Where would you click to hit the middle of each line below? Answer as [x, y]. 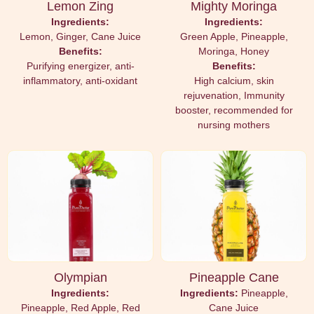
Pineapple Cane [234, 277]
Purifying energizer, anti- [80, 66]
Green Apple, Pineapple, [234, 37]
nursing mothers [234, 125]
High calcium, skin [234, 81]
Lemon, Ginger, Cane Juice [80, 37]
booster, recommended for [234, 110]
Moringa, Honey [234, 52]
